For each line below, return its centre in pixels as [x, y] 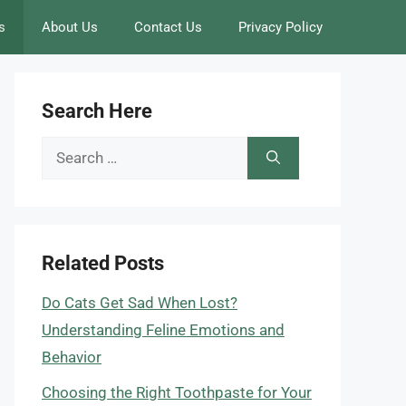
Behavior [72, 357]
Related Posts [103, 263]
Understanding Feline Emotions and [163, 330]
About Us [70, 27]
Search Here [97, 111]
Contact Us [168, 27]
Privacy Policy [280, 27]
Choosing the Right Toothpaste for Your [177, 392]
